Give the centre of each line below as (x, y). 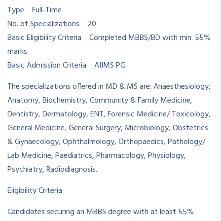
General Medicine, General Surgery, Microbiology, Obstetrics (108, 128)
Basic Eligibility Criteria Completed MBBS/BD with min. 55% (109, 38)
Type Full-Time (35, 10)
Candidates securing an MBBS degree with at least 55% (101, 212)
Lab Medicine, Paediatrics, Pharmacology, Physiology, (97, 156)
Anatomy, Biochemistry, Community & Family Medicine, (100, 101)
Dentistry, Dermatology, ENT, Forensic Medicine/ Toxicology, (109, 114)
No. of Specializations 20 (52, 24)
